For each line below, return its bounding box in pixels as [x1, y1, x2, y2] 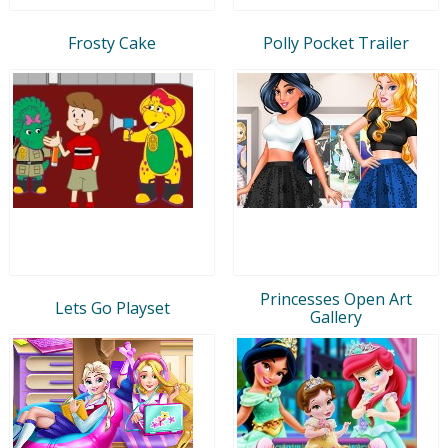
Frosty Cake [68, 31, 156, 54]
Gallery [310, 305, 362, 328]
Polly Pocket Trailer [263, 31, 409, 54]
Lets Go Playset [54, 296, 170, 319]
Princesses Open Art [260, 287, 412, 310]
